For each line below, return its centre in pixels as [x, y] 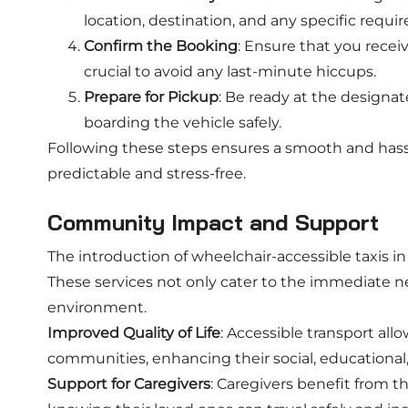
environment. [97, 307]
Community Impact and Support [213, 222]
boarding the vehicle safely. [183, 122]
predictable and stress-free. [147, 173]
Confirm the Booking [161, 46]
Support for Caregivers [129, 384]
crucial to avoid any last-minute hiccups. [230, 71]
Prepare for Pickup [151, 97]
